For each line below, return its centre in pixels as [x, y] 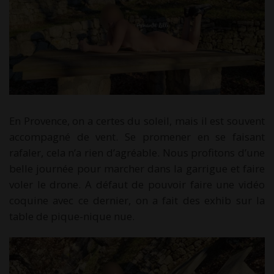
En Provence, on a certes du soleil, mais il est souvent [137, 120]
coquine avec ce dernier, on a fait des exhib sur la [137, 200]
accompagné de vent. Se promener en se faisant [137, 136]
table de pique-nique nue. [72, 216]
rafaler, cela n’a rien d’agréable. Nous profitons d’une [137, 152]
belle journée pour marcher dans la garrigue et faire [137, 168]
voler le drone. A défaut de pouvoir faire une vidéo [137, 184]
